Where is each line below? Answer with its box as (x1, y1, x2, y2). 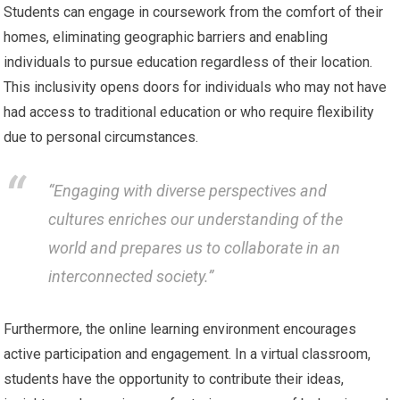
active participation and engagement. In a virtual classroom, (4, 346, 371, 362)
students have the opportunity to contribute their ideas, (4, 371, 345, 387)
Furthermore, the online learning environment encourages (4, 321, 357, 337)
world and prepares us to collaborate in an (48, 237, 341, 257)
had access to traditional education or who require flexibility (4, 104, 375, 121)
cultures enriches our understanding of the (48, 209, 344, 229)
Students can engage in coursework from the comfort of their (4, 4, 384, 21)
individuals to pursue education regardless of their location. (4, 54, 373, 71)
